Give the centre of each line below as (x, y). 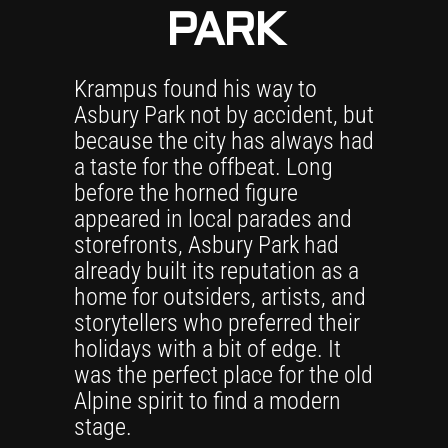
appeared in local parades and (213, 219)
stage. (103, 427)
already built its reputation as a (216, 271)
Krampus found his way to (195, 89)
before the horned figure (186, 193)
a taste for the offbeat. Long (203, 167)
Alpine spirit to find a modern (207, 401)
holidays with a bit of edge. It (207, 349)
